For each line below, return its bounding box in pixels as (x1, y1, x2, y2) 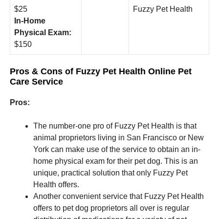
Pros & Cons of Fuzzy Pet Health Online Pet (10, 66, 192, 76)
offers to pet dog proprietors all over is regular (33, 203, 189, 212)
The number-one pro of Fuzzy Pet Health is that (33, 121, 197, 130)
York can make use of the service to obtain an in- (33, 145, 200, 153)
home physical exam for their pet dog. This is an (33, 156, 198, 165)
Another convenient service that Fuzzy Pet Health (33, 192, 204, 200)
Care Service (10, 76, 63, 87)
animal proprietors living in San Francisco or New (33, 133, 204, 142)
